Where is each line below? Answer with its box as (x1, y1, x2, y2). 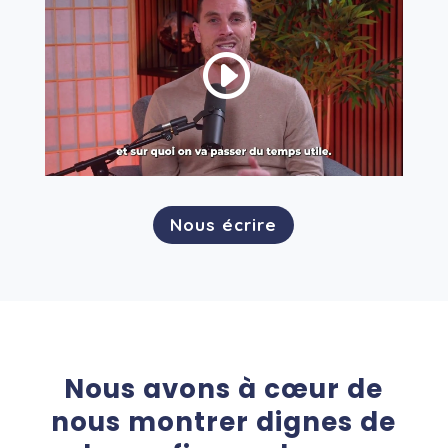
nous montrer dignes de (51, 403, 397, 440)
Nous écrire (170, 213, 278, 235)
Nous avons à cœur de (64, 370, 384, 407)
